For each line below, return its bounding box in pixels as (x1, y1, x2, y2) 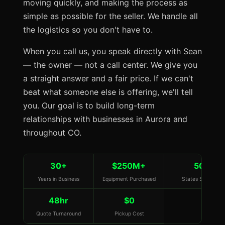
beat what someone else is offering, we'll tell (23, 87, 193, 97)
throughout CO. (23, 128, 81, 138)
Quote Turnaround (36, 210, 81, 217)
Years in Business (38, 176, 79, 182)
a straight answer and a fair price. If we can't (23, 73, 193, 83)
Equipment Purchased (102, 176, 156, 182)
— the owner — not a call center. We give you (23, 60, 197, 70)
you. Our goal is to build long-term (23, 100, 155, 110)
